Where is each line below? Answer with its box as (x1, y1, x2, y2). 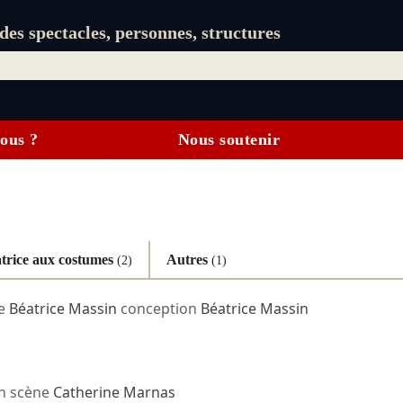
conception (116, 299, 201, 319)
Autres (166, 251, 211, 267)
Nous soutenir (177, 130, 281, 149)
